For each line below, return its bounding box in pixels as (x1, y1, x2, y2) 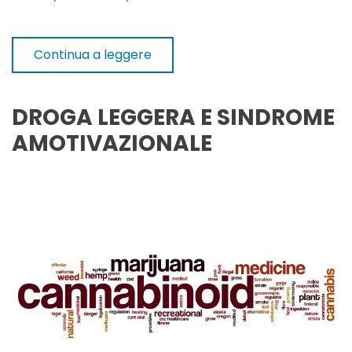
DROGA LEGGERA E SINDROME (12, 101, 335, 133)
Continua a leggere (34, 45, 152, 64)
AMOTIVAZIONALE (12, 127, 212, 159)
